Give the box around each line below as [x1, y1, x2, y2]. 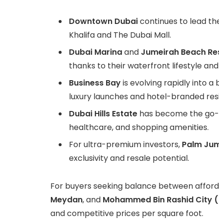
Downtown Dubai [69, 16, 138, 27]
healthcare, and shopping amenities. [69, 122, 209, 133]
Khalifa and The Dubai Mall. [69, 29, 171, 41]
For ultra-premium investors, [69, 139, 182, 151]
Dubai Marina [69, 46, 122, 58]
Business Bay [69, 77, 121, 89]
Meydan [50, 194, 83, 206]
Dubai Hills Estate [69, 108, 137, 120]
